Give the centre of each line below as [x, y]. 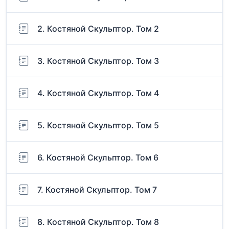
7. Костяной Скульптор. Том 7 [97, 190]
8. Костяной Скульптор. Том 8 [98, 222]
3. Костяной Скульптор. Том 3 [98, 61]
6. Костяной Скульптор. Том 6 [98, 158]
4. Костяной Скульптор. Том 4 [98, 93]
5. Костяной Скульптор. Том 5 [98, 125]
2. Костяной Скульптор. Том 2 [98, 29]
